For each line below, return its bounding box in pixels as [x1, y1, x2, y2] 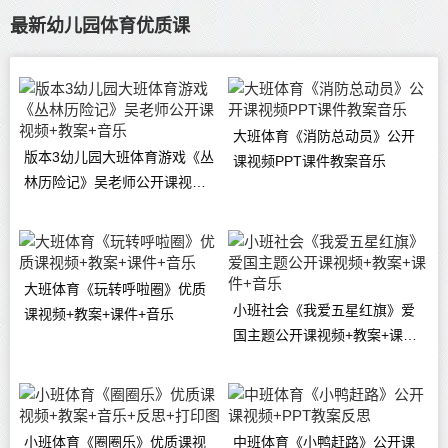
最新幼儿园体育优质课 [10, 16, 190, 37]
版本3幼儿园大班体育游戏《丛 [23, 149, 214, 166]
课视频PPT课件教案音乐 [233, 153, 387, 170]
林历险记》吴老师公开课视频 [23, 174, 206, 191]
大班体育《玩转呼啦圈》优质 [23, 281, 206, 298]
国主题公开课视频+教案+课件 [233, 327, 418, 344]
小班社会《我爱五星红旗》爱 [233, 302, 416, 319]
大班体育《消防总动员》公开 [233, 128, 416, 145]
